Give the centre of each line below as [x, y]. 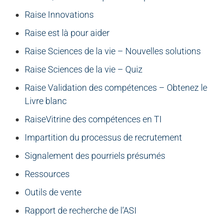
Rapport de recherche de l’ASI [81, 211]
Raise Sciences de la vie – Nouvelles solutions [113, 51]
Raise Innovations [59, 15]
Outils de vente [53, 192]
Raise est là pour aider [67, 33]
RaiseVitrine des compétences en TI [93, 119]
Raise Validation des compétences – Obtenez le [116, 88]
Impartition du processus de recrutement [103, 138]
